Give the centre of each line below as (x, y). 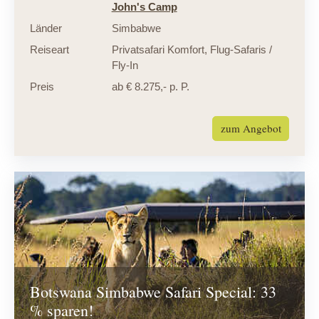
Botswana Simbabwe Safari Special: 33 (153, 291)
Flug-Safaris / (239, 50)
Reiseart (49, 50)
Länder (46, 28)
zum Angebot (251, 129)
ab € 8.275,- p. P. (150, 87)
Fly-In (125, 66)
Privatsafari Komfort (158, 50)
